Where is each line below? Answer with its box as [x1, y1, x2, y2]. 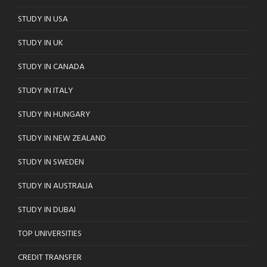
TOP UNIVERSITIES [18, 227, 82, 241]
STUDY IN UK [18, 36, 63, 51]
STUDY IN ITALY [18, 84, 73, 98]
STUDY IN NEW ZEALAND [18, 132, 106, 146]
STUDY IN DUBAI [18, 203, 76, 218]
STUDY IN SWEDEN [18, 156, 84, 170]
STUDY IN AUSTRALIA [18, 179, 93, 194]
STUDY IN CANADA [18, 60, 85, 74]
